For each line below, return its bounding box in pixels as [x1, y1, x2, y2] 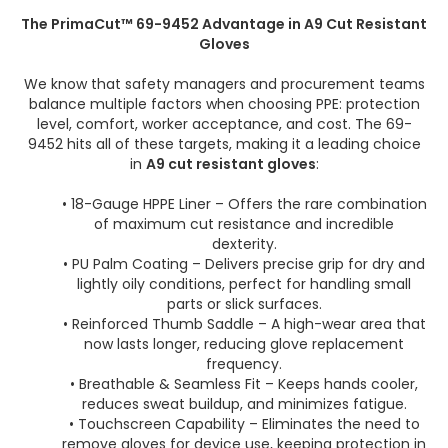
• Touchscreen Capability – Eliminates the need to [68, 414, 420, 434]
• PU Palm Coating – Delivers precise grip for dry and [63, 254, 425, 274]
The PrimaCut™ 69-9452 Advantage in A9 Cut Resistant [21, 14, 427, 34]
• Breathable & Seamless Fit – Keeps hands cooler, [70, 374, 418, 394]
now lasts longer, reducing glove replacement [84, 334, 404, 354]
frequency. [206, 354, 282, 374]
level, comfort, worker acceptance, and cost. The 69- [36, 114, 412, 134]
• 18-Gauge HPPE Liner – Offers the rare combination [61, 194, 427, 214]
